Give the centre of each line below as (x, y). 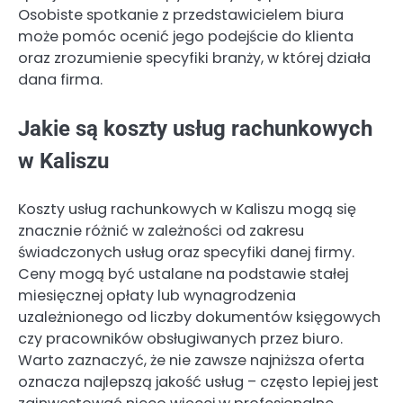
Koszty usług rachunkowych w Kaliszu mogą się (187, 210)
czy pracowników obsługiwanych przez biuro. (180, 339)
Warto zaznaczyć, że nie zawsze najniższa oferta (191, 361)
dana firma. (60, 80)
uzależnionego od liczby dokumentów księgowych (199, 318)
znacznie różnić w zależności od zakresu (161, 231)
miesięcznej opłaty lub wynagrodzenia (157, 296)
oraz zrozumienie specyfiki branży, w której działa (194, 58)
